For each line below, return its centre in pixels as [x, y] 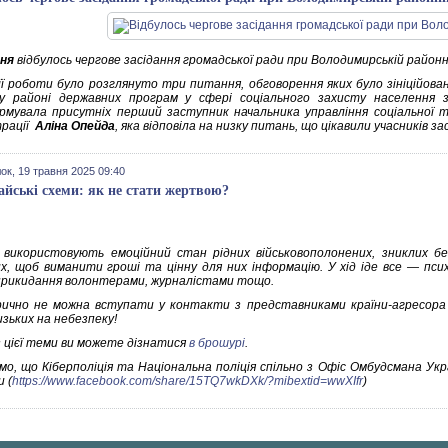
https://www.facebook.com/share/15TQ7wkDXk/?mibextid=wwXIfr [187, 381]
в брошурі [217, 343]
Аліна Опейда [75, 126]
